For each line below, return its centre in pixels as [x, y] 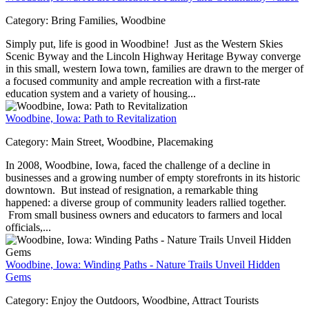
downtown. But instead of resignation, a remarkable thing [132, 190]
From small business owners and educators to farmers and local [144, 215]
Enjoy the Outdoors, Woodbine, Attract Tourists [155, 300]
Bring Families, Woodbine [108, 20]
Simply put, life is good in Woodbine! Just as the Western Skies [144, 43]
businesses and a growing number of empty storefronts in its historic [153, 177]
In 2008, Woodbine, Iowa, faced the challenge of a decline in [138, 165]
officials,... [28, 227]
